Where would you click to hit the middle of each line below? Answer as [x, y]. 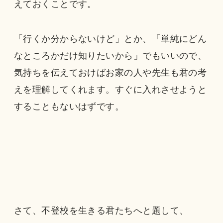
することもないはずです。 [69, 106]
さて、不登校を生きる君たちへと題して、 [101, 211]
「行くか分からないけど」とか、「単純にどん [110, 39]
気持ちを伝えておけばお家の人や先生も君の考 [110, 72]
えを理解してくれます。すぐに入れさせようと [110, 89]
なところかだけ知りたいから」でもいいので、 [110, 56]
